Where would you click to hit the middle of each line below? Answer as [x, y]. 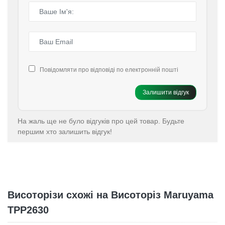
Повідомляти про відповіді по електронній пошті [109, 70]
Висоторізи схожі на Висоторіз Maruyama [110, 195]
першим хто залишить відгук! [65, 132]
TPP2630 [28, 210]
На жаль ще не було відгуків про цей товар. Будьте [101, 121]
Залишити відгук [166, 92]
